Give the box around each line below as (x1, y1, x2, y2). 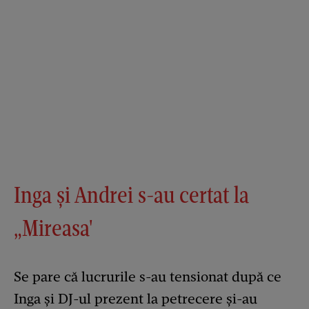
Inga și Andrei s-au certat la (14, 181, 249, 210)
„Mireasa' (14, 214, 93, 243)
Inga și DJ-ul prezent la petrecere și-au (14, 290, 257, 308)
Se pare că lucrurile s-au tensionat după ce (14, 268, 281, 286)
